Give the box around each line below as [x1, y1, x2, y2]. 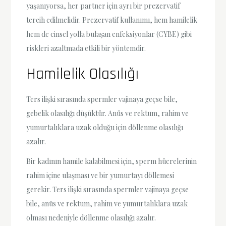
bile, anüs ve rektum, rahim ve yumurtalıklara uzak [26, 199, 188, 209]
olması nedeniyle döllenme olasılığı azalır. [26, 213, 156, 223]
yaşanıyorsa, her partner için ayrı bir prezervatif [26, 1, 181, 11]
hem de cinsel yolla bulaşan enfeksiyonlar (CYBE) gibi [26, 29, 192, 39]
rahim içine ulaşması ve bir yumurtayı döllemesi [26, 171, 175, 181]
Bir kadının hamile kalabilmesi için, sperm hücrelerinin [26, 156, 197, 166]
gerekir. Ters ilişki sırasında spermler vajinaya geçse [26, 185, 189, 195]
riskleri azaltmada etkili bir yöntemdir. [26, 43, 146, 53]
